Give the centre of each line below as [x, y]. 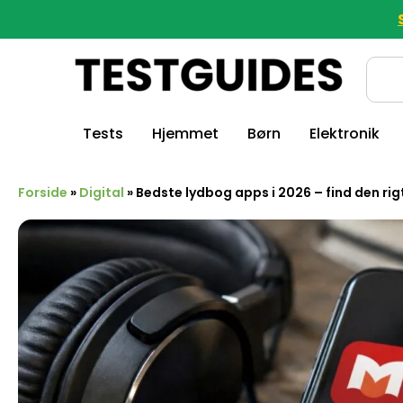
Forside [43, 192]
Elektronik [344, 134]
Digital [102, 192]
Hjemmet [185, 134]
